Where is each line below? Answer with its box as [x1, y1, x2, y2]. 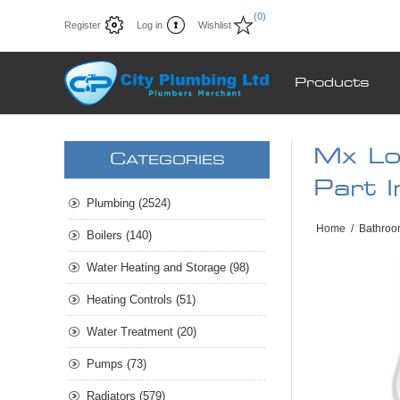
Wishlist [198, 20, 231, 30]
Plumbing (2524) [87, 196, 171, 211]
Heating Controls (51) [87, 293, 196, 307]
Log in [137, 20, 162, 30]
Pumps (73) [87, 357, 146, 371]
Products [295, 77, 370, 90]
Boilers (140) [87, 229, 152, 243]
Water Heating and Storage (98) [87, 261, 249, 275]
